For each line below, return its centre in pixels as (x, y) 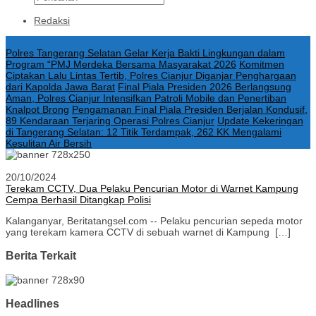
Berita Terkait (41, 256)
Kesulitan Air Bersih (49, 143)
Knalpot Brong (37, 109)
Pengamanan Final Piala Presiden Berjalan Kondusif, (190, 109)
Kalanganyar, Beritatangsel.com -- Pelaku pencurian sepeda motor (154, 221)
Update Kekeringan (260, 121)
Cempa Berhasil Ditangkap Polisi (78, 200)
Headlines (32, 304)
